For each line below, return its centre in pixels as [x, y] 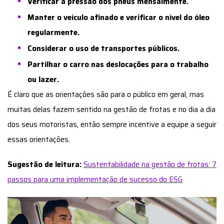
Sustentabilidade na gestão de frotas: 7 [150, 164]
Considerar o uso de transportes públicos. [103, 48]
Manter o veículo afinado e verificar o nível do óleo [118, 17]
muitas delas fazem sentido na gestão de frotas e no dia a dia [111, 109]
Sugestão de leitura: [44, 164]
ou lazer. [43, 79]
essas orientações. [39, 139]
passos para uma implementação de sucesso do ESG [95, 179]
